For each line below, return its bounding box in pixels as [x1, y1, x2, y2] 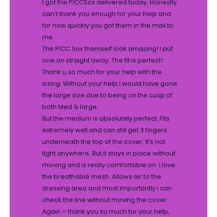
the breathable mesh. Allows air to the [42, 172, 161, 182]
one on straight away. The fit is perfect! [42, 56, 163, 65]
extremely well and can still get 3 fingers [42, 125, 167, 135]
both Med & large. [42, 102, 98, 112]
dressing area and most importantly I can [42, 184, 172, 193]
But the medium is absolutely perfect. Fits [42, 114, 170, 124]
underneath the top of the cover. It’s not [42, 137, 165, 147]
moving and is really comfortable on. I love [42, 160, 175, 170]
